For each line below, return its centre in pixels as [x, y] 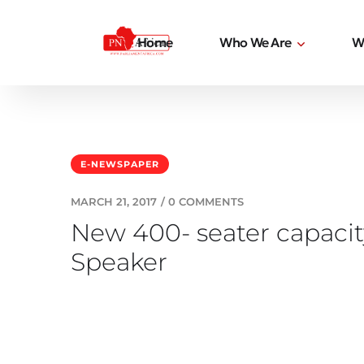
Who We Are [256, 42]
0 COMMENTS [206, 201]
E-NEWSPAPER [120, 164]
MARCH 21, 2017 [114, 201]
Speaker [119, 262]
